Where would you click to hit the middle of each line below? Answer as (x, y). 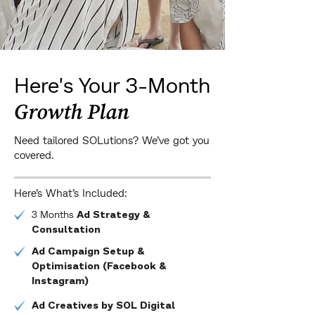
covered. (34, 155)
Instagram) (60, 282)
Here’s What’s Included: (71, 193)
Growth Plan (71, 112)
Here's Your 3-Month (112, 84)
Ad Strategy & (114, 216)
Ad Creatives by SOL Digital (103, 306)
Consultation (66, 230)
